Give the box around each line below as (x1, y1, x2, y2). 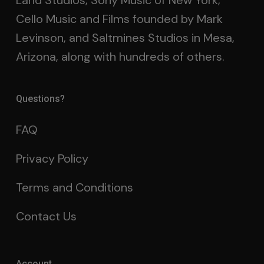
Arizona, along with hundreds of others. (15, 49, 225, 65)
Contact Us (15, 209, 77, 225)
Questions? (15, 93, 65, 105)
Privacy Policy (15, 151, 88, 167)
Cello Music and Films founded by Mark (15, 11, 223, 27)
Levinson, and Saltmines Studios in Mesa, (15, 30, 235, 46)
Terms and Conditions (15, 180, 133, 196)
